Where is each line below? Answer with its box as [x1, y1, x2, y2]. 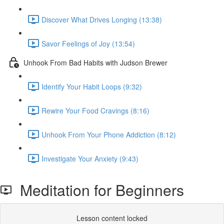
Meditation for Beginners [12, 179, 184, 200]
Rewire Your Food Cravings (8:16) [41, 105, 149, 115]
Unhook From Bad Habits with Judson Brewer [23, 57, 167, 67]
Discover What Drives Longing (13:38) [41, 14, 162, 24]
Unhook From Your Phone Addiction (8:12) [41, 129, 176, 139]
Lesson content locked [76, 213, 147, 223]
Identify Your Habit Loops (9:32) [41, 81, 142, 91]
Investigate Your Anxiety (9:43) [41, 153, 138, 163]
